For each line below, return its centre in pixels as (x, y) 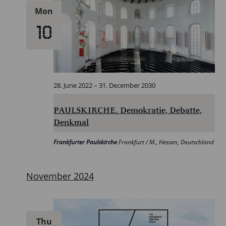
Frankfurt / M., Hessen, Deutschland (166, 142)
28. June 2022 (73, 86)
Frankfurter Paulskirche (86, 142)
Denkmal (71, 122)
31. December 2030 (127, 86)
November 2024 (60, 176)
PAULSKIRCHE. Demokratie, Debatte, (128, 110)
